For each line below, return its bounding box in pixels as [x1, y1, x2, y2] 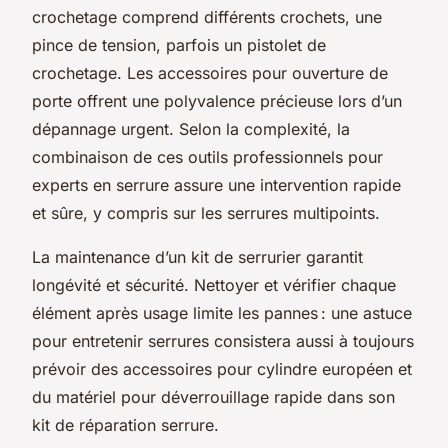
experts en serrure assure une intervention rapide [32, 174, 401, 195]
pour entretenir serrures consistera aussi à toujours [32, 330, 414, 351]
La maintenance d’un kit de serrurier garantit [32, 246, 363, 267]
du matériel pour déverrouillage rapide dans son [32, 386, 395, 407]
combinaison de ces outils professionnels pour [32, 146, 383, 167]
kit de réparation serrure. [32, 414, 219, 435]
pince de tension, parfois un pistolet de [32, 34, 326, 55]
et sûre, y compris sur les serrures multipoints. [32, 202, 380, 223]
